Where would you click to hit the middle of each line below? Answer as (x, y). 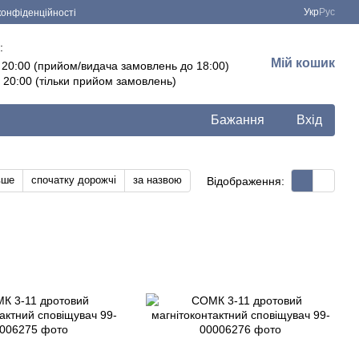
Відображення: (246, 181)
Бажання (238, 120)
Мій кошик (303, 63)
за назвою (157, 180)
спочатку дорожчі (74, 180)
